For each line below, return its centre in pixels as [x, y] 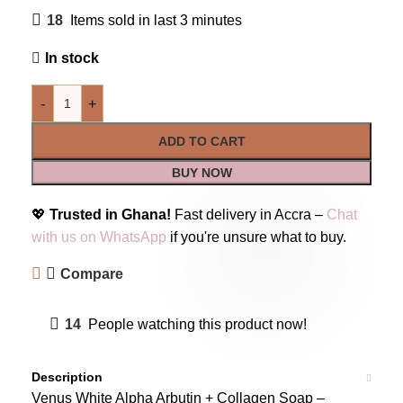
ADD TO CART [201, 141]
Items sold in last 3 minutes [156, 20]
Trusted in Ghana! [110, 215]
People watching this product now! [197, 324]
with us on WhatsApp [99, 237]
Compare [92, 273]
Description [67, 377]
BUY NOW [201, 173]
